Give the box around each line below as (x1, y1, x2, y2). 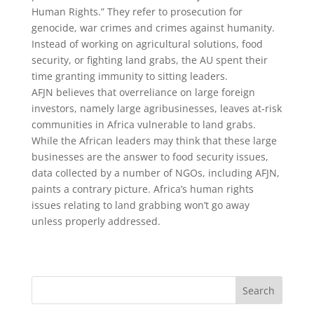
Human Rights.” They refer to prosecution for (31, 5, 243, 18)
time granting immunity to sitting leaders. (31, 69, 228, 83)
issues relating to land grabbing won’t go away (31, 198, 250, 212)
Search (243, 283, 275, 297)
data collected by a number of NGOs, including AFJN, (31, 166, 280, 179)
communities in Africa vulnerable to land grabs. (31, 118, 256, 131)
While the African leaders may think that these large (31, 134, 277, 147)
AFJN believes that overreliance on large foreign (31, 86, 255, 99)
